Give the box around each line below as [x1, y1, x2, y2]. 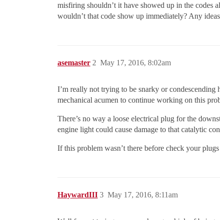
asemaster [57, 58, 90, 67]
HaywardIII [57, 191, 98, 199]
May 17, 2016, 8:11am [108, 191, 178, 199]
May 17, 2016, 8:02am [100, 58, 171, 67]
